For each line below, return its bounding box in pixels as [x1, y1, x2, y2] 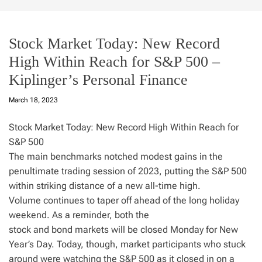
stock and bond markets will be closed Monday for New [9, 224, 238, 235]
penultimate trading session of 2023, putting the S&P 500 [9, 166, 247, 177]
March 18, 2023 [9, 96, 58, 104]
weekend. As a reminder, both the [9, 209, 149, 220]
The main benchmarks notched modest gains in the [9, 151, 223, 162]
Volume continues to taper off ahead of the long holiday [9, 195, 239, 206]
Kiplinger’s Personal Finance [9, 71, 188, 88]
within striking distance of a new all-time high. [9, 180, 201, 191]
